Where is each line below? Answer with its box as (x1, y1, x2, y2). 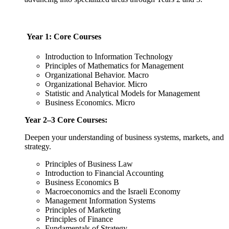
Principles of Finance (45, 215, 113, 224)
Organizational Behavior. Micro (45, 80, 147, 89)
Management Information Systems (45, 196, 155, 205)
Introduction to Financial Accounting (45, 169, 164, 178)
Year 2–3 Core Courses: (25, 116, 107, 125)
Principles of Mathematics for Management (45, 61, 184, 71)
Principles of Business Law (45, 159, 133, 169)
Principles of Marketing (45, 205, 121, 215)
